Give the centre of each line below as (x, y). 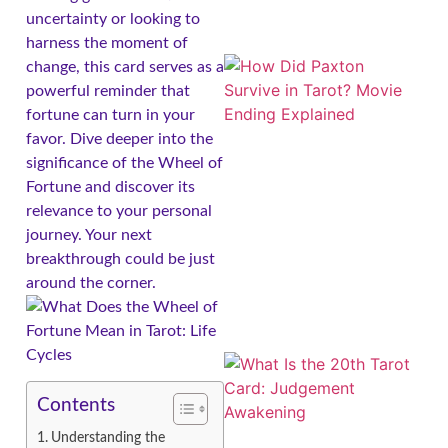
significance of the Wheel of (124, 162)
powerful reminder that (108, 90)
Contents (76, 406)
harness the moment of (107, 42)
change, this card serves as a (125, 66)
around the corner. (91, 282)
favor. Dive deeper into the (119, 138)
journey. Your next (89, 234)
